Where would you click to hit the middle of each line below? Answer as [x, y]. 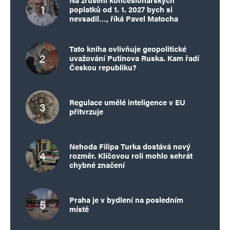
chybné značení [97, 165]
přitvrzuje [86, 111]
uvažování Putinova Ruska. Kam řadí [134, 58]
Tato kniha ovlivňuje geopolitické [128, 49]
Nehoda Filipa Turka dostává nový [130, 146]
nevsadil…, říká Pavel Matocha [124, 18]
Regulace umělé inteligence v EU [127, 102]
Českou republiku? [103, 67]
